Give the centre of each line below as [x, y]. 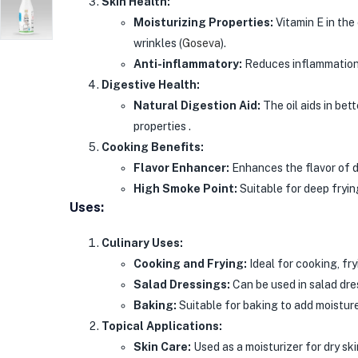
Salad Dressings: [182, 284]
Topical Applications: [162, 326]
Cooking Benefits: [153, 147]
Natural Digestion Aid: [197, 105]
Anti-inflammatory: [188, 64]
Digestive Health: [151, 84]
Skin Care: [162, 346]
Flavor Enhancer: [181, 167]
